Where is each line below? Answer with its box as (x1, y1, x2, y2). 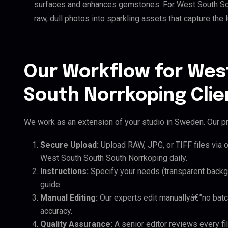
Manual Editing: (40, 192, 98, 203)
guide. (40, 179, 62, 189)
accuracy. (40, 206, 72, 216)
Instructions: (40, 166, 89, 176)
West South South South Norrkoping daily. (40, 153, 187, 163)
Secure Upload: (40, 139, 99, 150)
